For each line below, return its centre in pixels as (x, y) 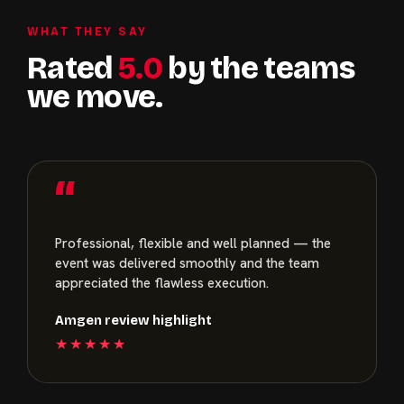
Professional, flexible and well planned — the (193, 243)
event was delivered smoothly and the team (187, 263)
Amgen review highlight (133, 320)
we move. (95, 96)
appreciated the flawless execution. (162, 283)
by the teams (258, 68)
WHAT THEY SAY (87, 31)
